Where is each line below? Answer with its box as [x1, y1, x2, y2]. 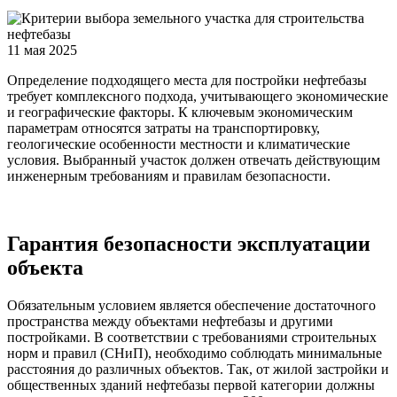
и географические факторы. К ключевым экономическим [7, 104, 353, 120]
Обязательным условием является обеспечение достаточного [7, 297, 376, 313]
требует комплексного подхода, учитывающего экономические [7, 88, 388, 104]
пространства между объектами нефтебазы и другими [7, 313, 333, 329]
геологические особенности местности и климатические [7, 136, 350, 152]
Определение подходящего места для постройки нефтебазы [7, 72, 367, 88]
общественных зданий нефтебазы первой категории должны [7, 377, 375, 393]
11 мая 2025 [7, 42, 77, 58]
